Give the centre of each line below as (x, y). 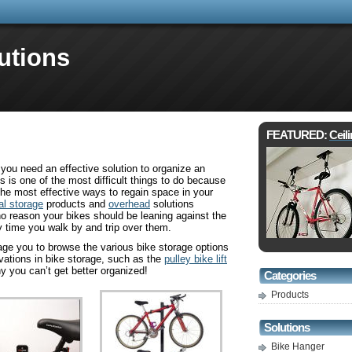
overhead (129, 204)
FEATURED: (298, 135)
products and (76, 204)
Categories (290, 276)
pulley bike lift (196, 259)
